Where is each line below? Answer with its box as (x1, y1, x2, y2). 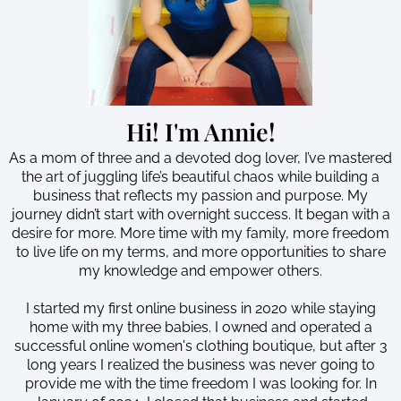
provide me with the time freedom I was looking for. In (24, 374, 377, 392)
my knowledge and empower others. (79, 261, 322, 279)
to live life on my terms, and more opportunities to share (15, 243, 386, 260)
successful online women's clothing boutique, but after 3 (13, 337, 388, 354)
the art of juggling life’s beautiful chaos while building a (21, 167, 380, 185)
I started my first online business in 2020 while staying (25, 299, 376, 317)
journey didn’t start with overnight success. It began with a (11, 205, 390, 223)
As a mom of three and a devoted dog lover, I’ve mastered (9, 149, 392, 166)
